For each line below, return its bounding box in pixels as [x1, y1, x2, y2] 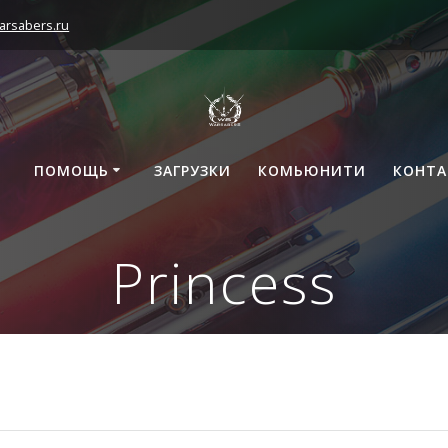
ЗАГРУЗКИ [153, 160, 231, 180]
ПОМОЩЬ [33, 160, 109, 180]
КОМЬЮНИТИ [257, 160, 366, 180]
